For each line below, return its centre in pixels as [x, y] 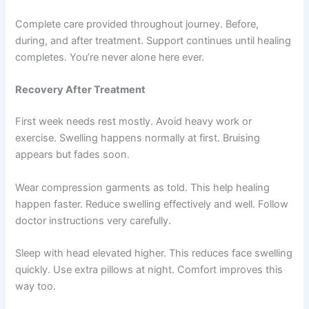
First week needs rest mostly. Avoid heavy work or [134, 122]
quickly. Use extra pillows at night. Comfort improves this [149, 270]
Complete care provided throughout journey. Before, [137, 24]
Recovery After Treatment [81, 90]
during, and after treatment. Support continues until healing [153, 41]
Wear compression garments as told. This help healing [143, 187]
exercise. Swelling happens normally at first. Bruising [138, 138]
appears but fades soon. [73, 155]
